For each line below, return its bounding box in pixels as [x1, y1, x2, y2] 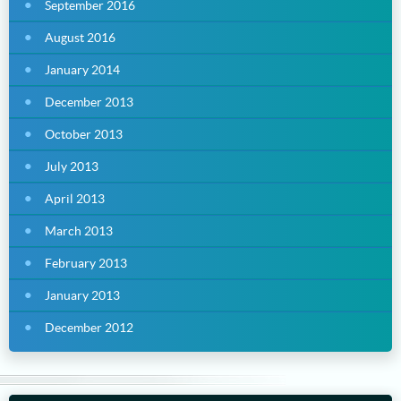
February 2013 [45, 255, 127, 270]
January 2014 [45, 62, 120, 77]
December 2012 [45, 320, 133, 335]
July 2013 [45, 158, 98, 174]
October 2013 [45, 126, 123, 141]
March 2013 [45, 223, 113, 238]
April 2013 [45, 191, 105, 206]
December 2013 [45, 94, 133, 109]
